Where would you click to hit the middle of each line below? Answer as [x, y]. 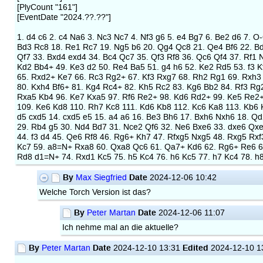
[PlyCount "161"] [47, 7]
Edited [195, 247]
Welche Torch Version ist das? [95, 192]
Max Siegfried [102, 177]
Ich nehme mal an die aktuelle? [121, 227]
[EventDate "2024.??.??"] [64, 17]
